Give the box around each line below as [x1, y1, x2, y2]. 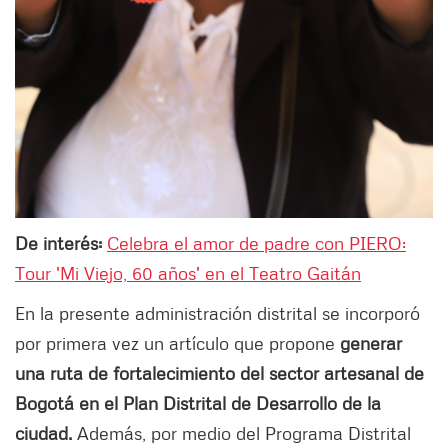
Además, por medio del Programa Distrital [72, 422, 411, 445]
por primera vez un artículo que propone [15, 332, 340, 355]
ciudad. [15, 422, 72, 445]
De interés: [15, 232, 107, 255]
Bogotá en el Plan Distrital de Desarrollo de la [15, 392, 381, 415]
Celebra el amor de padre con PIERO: [107, 232, 406, 255]
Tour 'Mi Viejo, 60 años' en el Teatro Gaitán [15, 262, 361, 285]
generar [340, 332, 402, 355]
